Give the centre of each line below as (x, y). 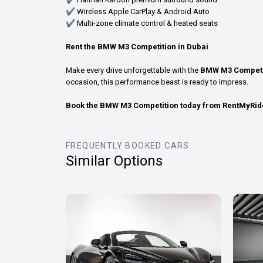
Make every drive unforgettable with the (133, 70)
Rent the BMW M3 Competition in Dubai (137, 46)
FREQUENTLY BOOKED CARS (128, 145)
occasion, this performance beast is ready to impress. (157, 82)
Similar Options (114, 161)
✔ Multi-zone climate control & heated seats (142, 23)
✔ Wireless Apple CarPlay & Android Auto (138, 11)
